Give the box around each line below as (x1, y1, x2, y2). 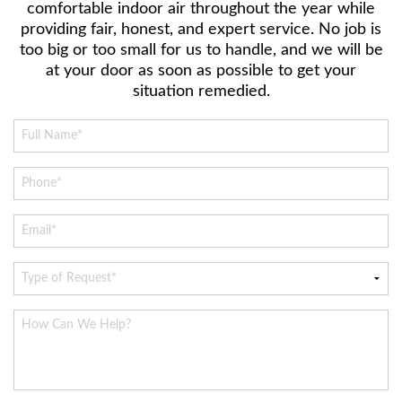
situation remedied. (132, 83, 270, 100)
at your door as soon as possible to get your (46, 63, 356, 79)
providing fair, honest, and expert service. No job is (21, 22, 381, 38)
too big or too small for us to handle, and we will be (19, 42, 383, 58)
